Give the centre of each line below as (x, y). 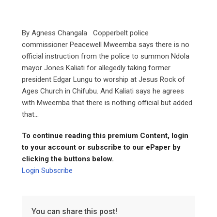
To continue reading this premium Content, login (105, 135)
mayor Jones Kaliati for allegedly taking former (96, 68)
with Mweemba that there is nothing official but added (107, 102)
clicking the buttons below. (68, 159)
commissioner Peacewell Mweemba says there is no (106, 44)
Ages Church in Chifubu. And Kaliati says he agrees (103, 91)
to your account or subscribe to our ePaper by (101, 147)
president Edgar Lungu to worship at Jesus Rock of (103, 79)
